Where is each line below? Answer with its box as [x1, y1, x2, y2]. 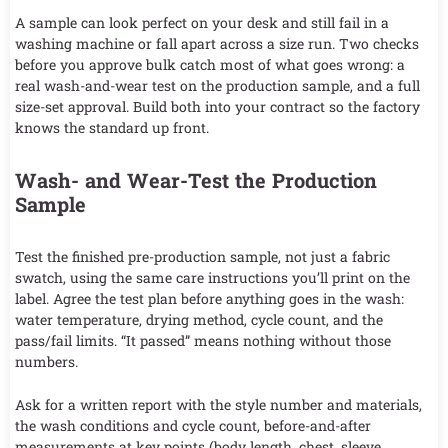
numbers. [15, 352, 78, 372]
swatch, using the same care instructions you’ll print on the [15, 268, 410, 288]
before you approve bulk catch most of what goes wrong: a [15, 55, 405, 75]
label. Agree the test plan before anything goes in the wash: [15, 289, 404, 309]
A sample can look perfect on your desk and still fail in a [15, 13, 389, 33]
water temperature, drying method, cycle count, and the [15, 310, 383, 330]
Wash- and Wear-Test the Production [15, 167, 377, 194]
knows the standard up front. [15, 118, 209, 138]
